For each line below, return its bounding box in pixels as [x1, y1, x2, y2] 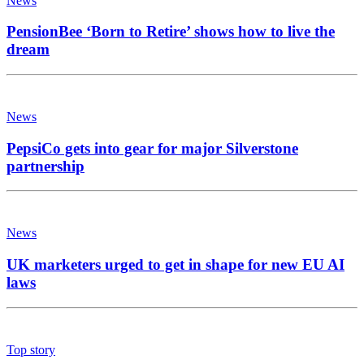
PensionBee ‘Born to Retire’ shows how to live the [6, 23, 335, 41]
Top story [6, 342, 55, 357]
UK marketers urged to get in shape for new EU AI [6, 256, 344, 274]
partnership [6, 157, 84, 175]
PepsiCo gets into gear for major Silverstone [6, 139, 298, 157]
